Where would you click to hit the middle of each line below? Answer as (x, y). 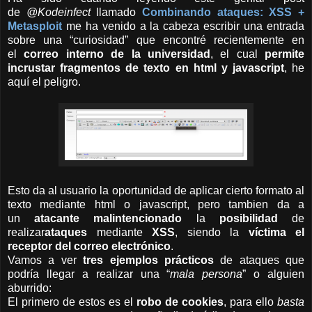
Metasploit (35, 26)
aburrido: (30, 288)
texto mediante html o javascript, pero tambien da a (156, 205)
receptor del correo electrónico (89, 247)
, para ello (250, 302)
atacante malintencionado (108, 219)
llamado (116, 13)
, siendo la (212, 233)
